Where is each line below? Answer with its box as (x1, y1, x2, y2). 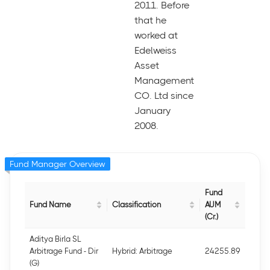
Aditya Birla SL (30, 234, 81, 243)
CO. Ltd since (134, 90, 193, 101)
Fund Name (30, 200, 71, 209)
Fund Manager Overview (10, 159, 105, 169)
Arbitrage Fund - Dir (30, 246, 98, 256)
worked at (134, 30, 178, 41)
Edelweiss (134, 45, 177, 56)
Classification (112, 200, 161, 209)
